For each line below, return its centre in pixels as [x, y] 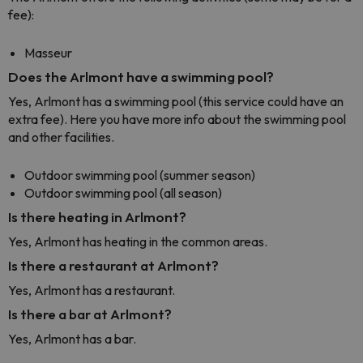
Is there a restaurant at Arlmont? [113, 265]
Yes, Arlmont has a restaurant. [92, 290]
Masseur [48, 53]
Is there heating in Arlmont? [97, 217]
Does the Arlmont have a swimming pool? [141, 77]
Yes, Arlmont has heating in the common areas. [138, 241]
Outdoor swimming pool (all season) [123, 193]
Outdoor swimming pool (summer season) [140, 175]
